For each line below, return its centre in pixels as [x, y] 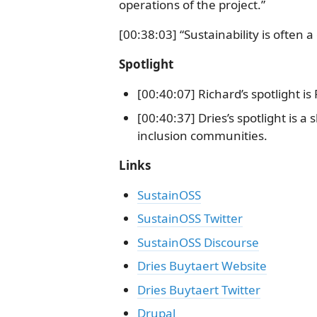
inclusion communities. [202, 135]
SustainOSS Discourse [198, 242]
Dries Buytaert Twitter [198, 289]
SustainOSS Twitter [190, 218]
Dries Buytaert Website [202, 266]
